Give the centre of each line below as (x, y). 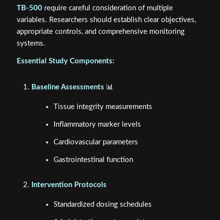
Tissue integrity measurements (103, 107)
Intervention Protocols (69, 185)
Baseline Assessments (68, 87)
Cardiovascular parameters (96, 142)
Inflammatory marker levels (97, 124)
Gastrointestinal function (93, 160)
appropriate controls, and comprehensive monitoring (100, 31)
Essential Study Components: (65, 61)
